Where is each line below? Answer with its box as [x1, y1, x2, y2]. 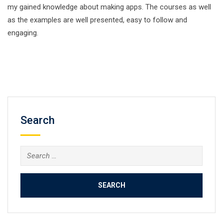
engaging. [7, 28, 38, 37]
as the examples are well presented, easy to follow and [7, 15, 187, 24]
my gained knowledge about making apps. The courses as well [7, 2, 211, 11]
